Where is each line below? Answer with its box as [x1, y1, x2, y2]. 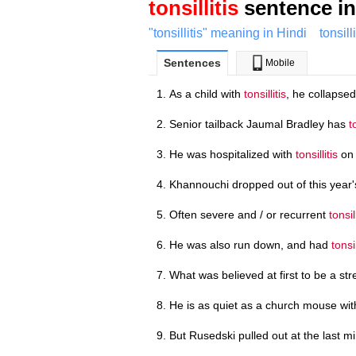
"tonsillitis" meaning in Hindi [149, 25, 307, 40]
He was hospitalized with [169, 147, 296, 161]
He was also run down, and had [169, 238, 331, 251]
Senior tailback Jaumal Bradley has [169, 117, 349, 130]
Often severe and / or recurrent [169, 207, 329, 221]
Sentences [164, 56, 221, 69]
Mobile [265, 56, 295, 68]
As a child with [169, 87, 244, 100]
